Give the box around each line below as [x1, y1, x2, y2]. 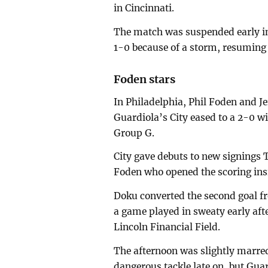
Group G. [114, 127, 155, 139]
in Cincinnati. [114, 2, 175, 14]
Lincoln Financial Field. [114, 221, 221, 233]
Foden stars [114, 72, 176, 86]
